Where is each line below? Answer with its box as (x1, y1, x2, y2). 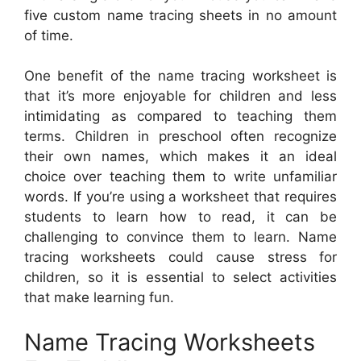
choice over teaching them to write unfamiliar (24, 168, 337, 185)
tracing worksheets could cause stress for (24, 249, 337, 266)
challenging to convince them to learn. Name (24, 229, 337, 246)
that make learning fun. (24, 289, 174, 306)
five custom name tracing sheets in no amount (24, 6, 337, 23)
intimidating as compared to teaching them (24, 108, 337, 125)
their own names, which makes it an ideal (24, 148, 337, 165)
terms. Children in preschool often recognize (24, 128, 337, 145)
